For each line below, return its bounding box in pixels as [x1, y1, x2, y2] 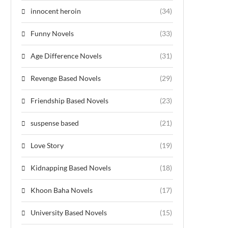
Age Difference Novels [31, 51, 102, 60]
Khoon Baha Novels [31, 185, 93, 194]
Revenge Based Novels [31, 73, 101, 82]
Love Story [31, 140, 64, 150]
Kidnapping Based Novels [31, 163, 111, 172]
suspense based [31, 118, 79, 127]
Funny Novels [31, 28, 74, 38]
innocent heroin [31, 6, 81, 15]
